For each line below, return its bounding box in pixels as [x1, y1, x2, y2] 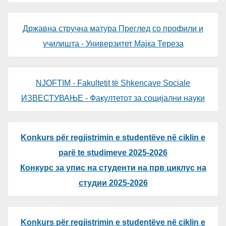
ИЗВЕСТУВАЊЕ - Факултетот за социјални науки [21, 94, 205, 103]
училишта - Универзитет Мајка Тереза [42, 39, 184, 48]
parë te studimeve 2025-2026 [59, 148, 167, 157]
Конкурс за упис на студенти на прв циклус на [20, 163, 206, 173]
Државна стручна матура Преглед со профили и [23, 24, 203, 33]
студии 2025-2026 [78, 179, 148, 188]
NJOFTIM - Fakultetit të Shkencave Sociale [36, 79, 190, 88]
